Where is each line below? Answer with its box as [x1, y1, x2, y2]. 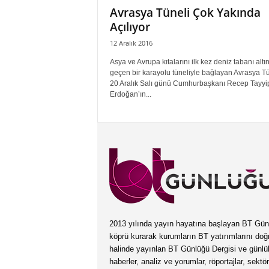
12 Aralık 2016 [109, 38, 153, 47]
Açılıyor [109, 19, 150, 35]
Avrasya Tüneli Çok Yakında [109, 5, 261, 20]
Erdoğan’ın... [109, 90, 151, 98]
